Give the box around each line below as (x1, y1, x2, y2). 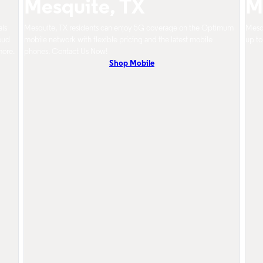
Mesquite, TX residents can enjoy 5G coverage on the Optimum (24, 24, 234, 33)
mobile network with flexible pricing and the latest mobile (24, 36, 213, 45)
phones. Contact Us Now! (24, 48, 108, 56)
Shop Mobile (109, 59, 154, 68)
